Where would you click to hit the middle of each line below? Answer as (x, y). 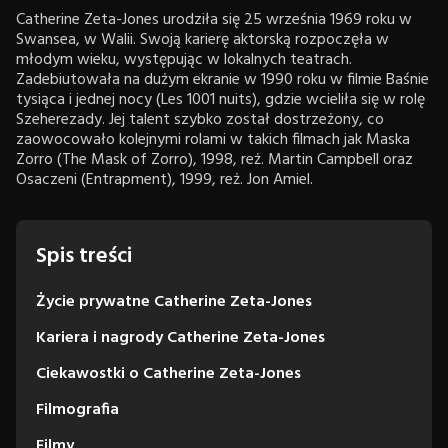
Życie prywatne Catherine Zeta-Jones (174, 301)
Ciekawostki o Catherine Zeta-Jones (168, 373)
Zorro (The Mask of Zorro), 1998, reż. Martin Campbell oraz (214, 159)
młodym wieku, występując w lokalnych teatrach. (184, 59)
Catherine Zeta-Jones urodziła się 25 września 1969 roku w (214, 19)
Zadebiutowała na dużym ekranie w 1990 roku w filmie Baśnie (222, 79)
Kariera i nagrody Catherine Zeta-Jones (180, 337)
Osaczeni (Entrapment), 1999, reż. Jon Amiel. (164, 179)
